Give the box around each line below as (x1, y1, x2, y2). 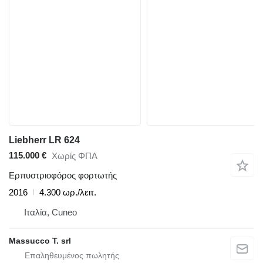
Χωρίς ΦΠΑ (52, 151, 97, 161)
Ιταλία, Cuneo (24, 207, 77, 217)
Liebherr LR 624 (9, 134, 80, 145)
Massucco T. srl (9, 235, 71, 245)
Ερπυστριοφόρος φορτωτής (9, 170, 117, 180)
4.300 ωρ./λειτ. (39, 187, 96, 197)
